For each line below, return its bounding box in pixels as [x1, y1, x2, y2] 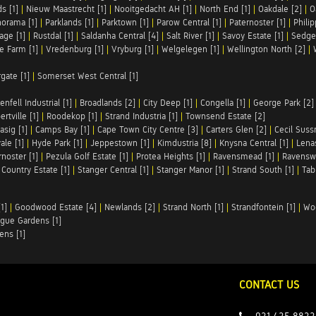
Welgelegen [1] [162, 44, 219, 54]
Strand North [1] [163, 202, 224, 212]
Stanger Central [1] [78, 164, 149, 175]
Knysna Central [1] [219, 138, 288, 148]
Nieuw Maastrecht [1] [26, 4, 107, 14]
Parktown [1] [102, 17, 149, 28]
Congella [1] [200, 97, 245, 108]
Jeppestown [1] [90, 138, 150, 148]
